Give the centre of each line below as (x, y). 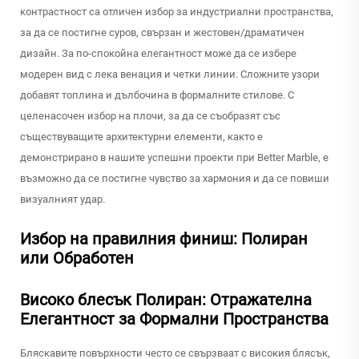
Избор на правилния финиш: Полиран (164, 239)
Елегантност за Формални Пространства (174, 319)
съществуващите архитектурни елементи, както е (141, 137)
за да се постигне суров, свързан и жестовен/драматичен (162, 33)
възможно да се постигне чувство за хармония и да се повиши (175, 179)
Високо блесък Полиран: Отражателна (166, 300)
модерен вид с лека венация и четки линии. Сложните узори (170, 75)
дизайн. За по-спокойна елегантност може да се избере (158, 54)
